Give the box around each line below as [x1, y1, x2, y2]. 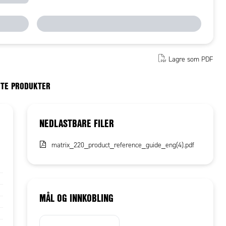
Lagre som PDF [168, 54, 213, 64]
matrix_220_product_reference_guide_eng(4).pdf [51, 140, 195, 149]
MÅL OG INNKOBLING [39, 190, 114, 205]
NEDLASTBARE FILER [39, 116, 115, 130]
